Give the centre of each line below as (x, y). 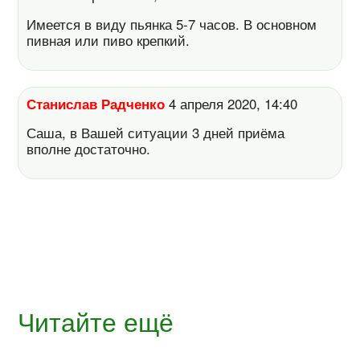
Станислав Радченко (96, 103)
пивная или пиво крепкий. (108, 40)
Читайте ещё (96, 321)
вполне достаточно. (89, 149)
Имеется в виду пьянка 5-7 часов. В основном (172, 24)
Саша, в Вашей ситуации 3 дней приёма (156, 133)
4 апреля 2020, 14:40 (235, 103)
